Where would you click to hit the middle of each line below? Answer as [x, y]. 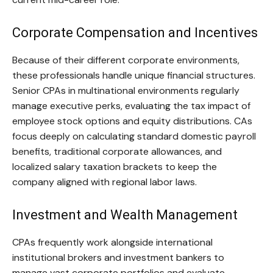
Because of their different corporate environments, [126, 60]
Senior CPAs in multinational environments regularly [126, 91]
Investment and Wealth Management [125, 215]
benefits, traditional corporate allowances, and [117, 152]
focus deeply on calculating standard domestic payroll [134, 136]
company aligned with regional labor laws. [105, 182]
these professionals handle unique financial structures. [134, 76]
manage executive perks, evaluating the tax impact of [131, 106]
